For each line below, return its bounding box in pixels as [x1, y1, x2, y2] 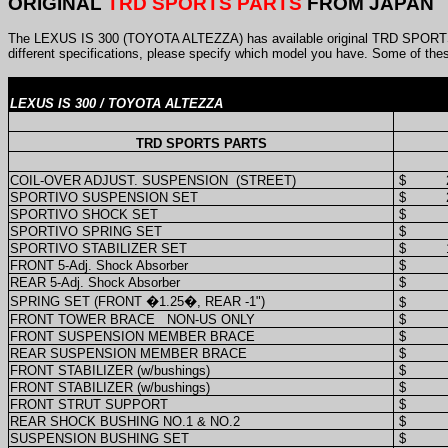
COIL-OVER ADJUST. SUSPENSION [10, 172, 228, 188]
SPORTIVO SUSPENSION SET [10, 189, 198, 205]
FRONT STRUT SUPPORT [10, 396, 168, 412]
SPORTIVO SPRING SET [10, 223, 162, 239]
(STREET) [236, 172, 296, 188]
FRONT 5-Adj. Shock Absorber [10, 257, 188, 273]
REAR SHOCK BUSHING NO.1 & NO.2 [10, 413, 240, 429]
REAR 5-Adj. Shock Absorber [10, 274, 180, 290]
